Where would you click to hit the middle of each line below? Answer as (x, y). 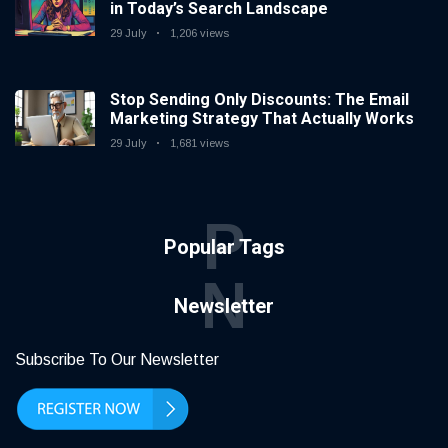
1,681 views (199, 143)
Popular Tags (224, 247)
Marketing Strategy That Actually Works (262, 119)
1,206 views (199, 33)
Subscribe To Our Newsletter (117, 360)
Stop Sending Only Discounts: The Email (259, 100)
